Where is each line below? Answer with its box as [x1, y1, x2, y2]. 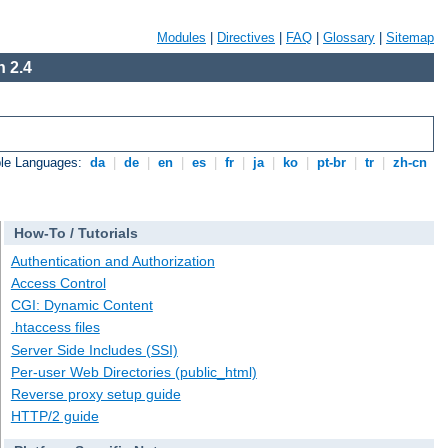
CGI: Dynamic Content [10, 297, 153, 314]
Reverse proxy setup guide [10, 385, 181, 402]
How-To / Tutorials [13, 225, 138, 242]
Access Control [10, 275, 106, 292]
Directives [217, 30, 275, 45]
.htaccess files [10, 319, 100, 336]
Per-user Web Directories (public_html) [10, 363, 257, 380]
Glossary [323, 30, 375, 45]
